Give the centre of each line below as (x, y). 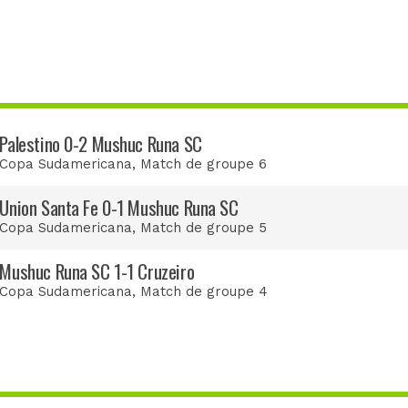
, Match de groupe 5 (200, 227)
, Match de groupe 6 (200, 163)
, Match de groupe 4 (200, 291)
